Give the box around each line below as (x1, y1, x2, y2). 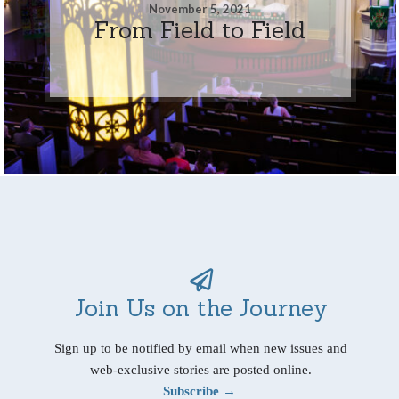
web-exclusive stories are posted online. (90, 362, 312, 377)
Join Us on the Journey (74, 292, 328, 322)
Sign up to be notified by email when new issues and (54, 340, 347, 355)
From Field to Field (94, 14, 306, 45)
